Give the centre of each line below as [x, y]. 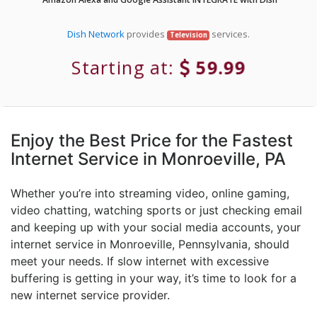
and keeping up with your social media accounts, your [156, 227]
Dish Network [96, 34]
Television [188, 35]
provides [145, 34]
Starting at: [127, 68]
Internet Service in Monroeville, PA [148, 159]
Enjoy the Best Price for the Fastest [152, 141]
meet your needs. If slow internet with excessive [140, 261]
